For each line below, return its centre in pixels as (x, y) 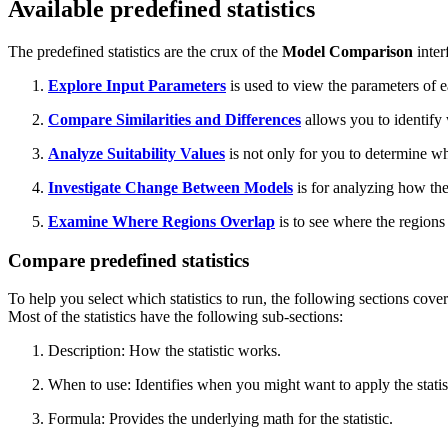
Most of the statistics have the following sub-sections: (175, 317)
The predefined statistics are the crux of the (145, 51)
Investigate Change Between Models (170, 187)
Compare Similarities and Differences (174, 119)
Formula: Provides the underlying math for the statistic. (220, 419)
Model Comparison (347, 51)
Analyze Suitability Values (136, 153)
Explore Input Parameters (137, 85)
